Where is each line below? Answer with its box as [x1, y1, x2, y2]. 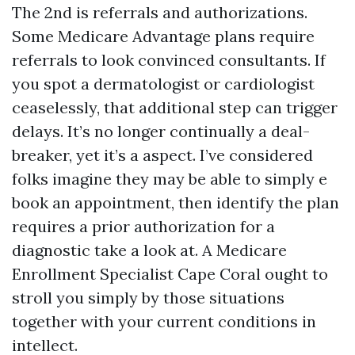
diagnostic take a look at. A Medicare [12, 240, 287, 260]
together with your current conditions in [12, 311, 316, 331]
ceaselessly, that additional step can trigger [12, 97, 338, 117]
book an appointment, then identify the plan [12, 193, 339, 212]
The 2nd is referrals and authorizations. [12, 2, 307, 22]
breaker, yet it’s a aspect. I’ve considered [12, 145, 313, 165]
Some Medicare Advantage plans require [12, 26, 315, 46]
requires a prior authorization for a [12, 216, 275, 236]
